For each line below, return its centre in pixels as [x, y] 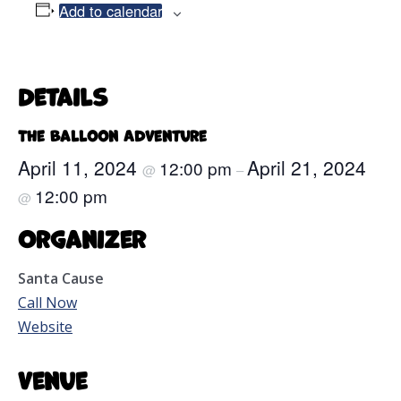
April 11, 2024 [80, 167]
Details [63, 95]
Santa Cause [61, 279]
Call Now [47, 303]
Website [45, 327]
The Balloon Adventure [112, 134]
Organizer [82, 237]
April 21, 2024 [307, 167]
